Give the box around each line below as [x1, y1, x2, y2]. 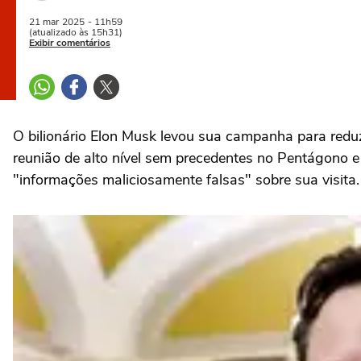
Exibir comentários [29, 36, 110, 49]
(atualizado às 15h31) [29, 26, 122, 39]
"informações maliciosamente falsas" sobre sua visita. [13, 170, 359, 189]
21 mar [29, 15, 59, 28]
